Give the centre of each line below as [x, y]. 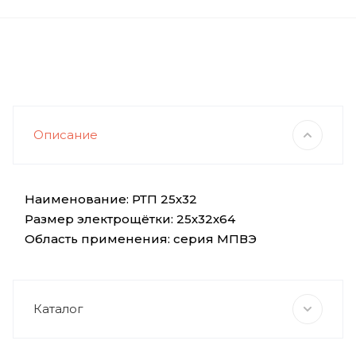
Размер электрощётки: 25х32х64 [130, 219]
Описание [66, 135]
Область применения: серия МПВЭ [141, 239]
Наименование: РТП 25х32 [111, 199]
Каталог [58, 309]
